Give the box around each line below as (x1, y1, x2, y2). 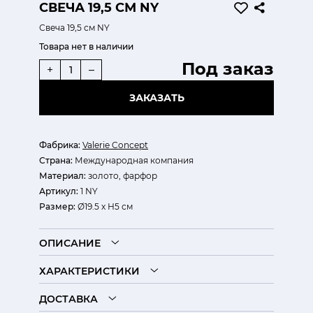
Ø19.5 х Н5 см (75, 201, 133, 212)
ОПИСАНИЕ (39, 237, 101, 249)
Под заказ (182, 59, 274, 79)
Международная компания (73, 155, 194, 166)
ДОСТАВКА (39, 293, 98, 305)
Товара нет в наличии (39, 41, 133, 52)
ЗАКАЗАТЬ (129, 92, 184, 104)
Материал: (39, 170, 86, 181)
